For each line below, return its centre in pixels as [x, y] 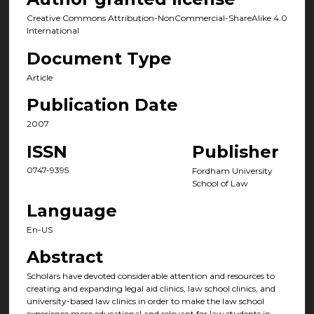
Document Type [99, 58]
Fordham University [232, 170]
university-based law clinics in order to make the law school [145, 301]
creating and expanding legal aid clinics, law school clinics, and [151, 289]
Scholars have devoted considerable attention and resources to [150, 276]
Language [71, 211]
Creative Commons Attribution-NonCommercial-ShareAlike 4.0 [157, 18]
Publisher [235, 151]
